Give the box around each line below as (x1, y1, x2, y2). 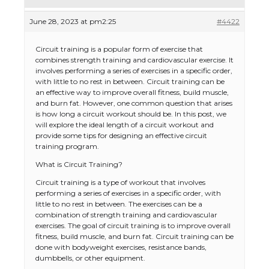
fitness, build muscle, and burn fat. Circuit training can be (35, 232, 234, 241)
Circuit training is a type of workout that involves (35, 178, 205, 187)
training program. (35, 142, 99, 151)
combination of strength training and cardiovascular (35, 210, 217, 219)
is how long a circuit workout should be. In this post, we (35, 109, 226, 118)
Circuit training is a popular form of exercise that (35, 44, 203, 53)
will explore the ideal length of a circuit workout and (35, 120, 214, 129)
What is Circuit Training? (35, 160, 122, 169)
